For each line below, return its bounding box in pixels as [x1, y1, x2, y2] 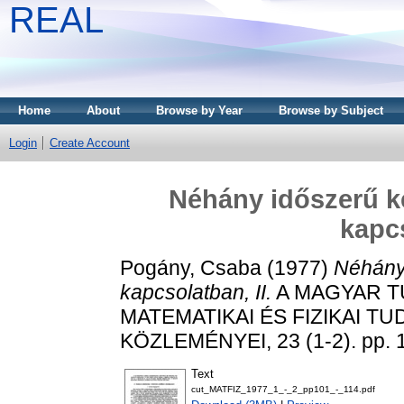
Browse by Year [156, 104, 243, 117]
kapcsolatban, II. [120, 280, 271, 304]
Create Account [50, 136, 130, 150]
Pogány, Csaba [120, 255, 262, 280]
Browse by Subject [279, 104, 383, 117]
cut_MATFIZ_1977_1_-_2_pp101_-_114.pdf [191, 384, 375, 395]
